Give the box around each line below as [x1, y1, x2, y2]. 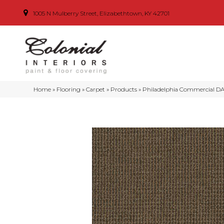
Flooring [56, 85, 81, 93]
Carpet [86, 85, 105, 93]
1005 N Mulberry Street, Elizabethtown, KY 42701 [33, 9, 169, 17]
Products [110, 85, 137, 93]
